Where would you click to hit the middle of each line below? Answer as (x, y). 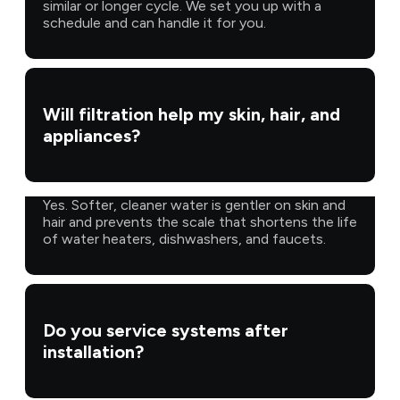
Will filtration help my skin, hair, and (192, 114)
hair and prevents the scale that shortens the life (200, 221)
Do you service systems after (166, 330)
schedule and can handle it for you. (154, 22)
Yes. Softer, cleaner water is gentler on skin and (194, 204)
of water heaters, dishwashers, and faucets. (184, 238)
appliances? (92, 135)
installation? (93, 351)
